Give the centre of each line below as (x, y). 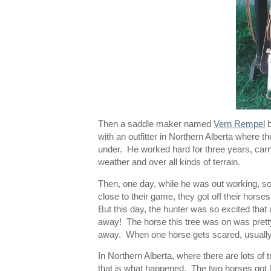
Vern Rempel (239, 124)
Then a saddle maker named (156, 124)
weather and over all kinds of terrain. (169, 162)
